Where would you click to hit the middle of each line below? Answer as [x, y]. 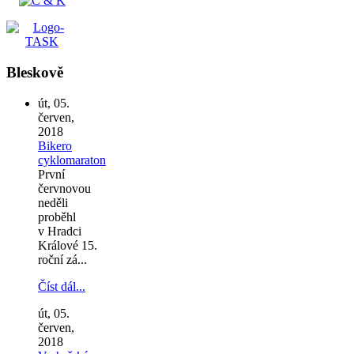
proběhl [57, 217]
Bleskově [35, 73]
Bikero [55, 145]
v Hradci [60, 231]
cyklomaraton [72, 160]
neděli [53, 202]
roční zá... [62, 259]
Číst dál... [62, 286]
